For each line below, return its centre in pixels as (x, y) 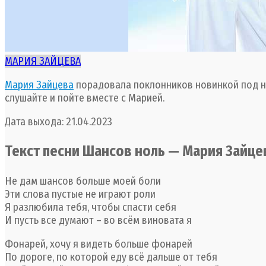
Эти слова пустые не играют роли (80, 194)
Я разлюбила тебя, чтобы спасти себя (91, 207)
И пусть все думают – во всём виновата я (98, 220)
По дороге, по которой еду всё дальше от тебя (111, 257)
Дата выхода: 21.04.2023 (58, 121)
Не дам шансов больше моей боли (83, 181)
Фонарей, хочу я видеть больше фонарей (99, 244)
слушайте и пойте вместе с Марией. (85, 98)
